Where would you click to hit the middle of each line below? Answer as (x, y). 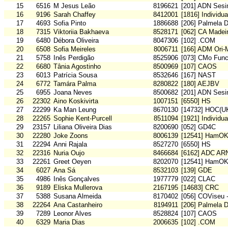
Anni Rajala (70, 145)
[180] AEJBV (200, 84)
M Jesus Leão (74, 6)
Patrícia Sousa (75, 75)
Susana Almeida (77, 196)
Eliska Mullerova (78, 188)
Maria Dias (69, 222)
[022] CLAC (198, 179)
